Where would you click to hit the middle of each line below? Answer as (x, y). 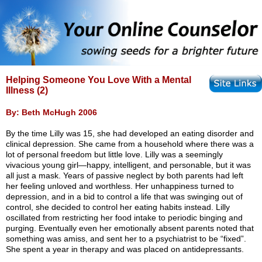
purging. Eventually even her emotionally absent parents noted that (130, 228)
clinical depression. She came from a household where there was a (130, 144)
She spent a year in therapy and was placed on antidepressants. (125, 249)
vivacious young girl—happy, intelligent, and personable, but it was (128, 165)
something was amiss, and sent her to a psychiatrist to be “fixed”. (126, 239)
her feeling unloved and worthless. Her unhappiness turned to (120, 186)
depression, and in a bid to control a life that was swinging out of (124, 197)
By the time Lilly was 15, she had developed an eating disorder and (130, 134)
